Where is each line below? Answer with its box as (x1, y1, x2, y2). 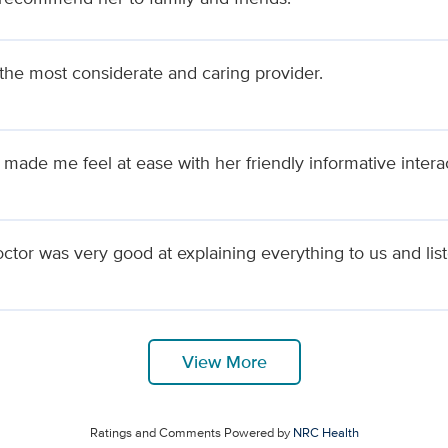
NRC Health (292, 422, 359, 442)
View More (181, 348, 267, 375)
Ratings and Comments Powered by (89, 422, 293, 442)
